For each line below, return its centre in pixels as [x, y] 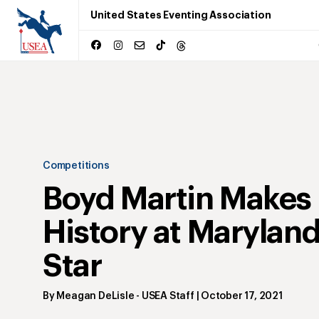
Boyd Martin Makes [177, 199]
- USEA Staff [164, 296]
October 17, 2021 [242, 296]
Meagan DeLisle [95, 296]
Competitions [76, 166]
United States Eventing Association [181, 15]
